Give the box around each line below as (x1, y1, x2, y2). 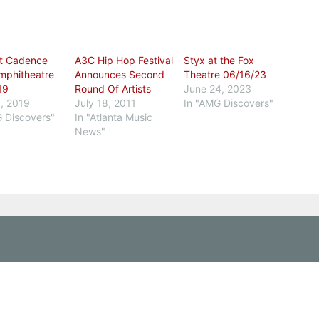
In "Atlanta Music (74, 111, 152, 123)
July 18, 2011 (74, 97, 136, 109)
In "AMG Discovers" (184, 97, 274, 109)
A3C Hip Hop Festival (74, 54, 173, 66)
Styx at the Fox (184, 54, 255, 66)
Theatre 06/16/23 (184, 68, 267, 80)
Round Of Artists (74, 83, 151, 95)
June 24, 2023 (184, 83, 252, 95)
